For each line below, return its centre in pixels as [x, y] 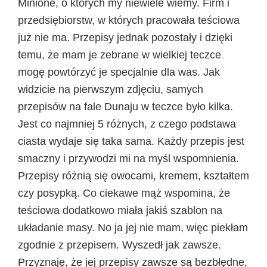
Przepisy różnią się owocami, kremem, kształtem [133, 176]
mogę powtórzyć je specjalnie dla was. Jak [119, 72]
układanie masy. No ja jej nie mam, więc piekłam [133, 227]
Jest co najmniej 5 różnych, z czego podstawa [127, 124]
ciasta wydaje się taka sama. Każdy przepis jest [131, 141]
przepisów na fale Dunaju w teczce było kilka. [125, 106]
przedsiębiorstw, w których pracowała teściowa [129, 20]
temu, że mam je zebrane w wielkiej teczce [119, 55]
